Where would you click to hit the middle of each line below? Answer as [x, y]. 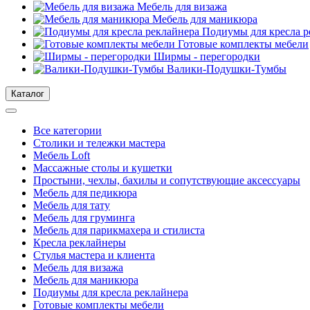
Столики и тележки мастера [99, 143]
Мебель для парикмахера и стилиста [119, 230]
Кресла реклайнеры [80, 243]
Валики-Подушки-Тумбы [225, 69]
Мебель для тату [72, 205]
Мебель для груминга [84, 218]
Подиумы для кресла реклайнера [111, 292]
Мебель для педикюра [85, 193]
